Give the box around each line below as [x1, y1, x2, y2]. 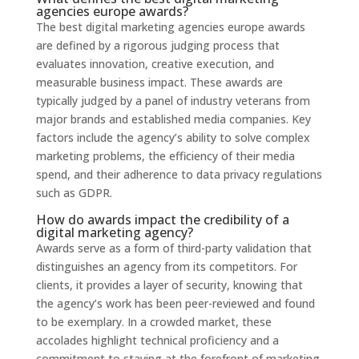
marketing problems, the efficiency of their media [35, 147, 295, 163]
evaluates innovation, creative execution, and [35, 55, 274, 71]
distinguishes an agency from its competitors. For [35, 258, 297, 274]
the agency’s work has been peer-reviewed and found [35, 295, 315, 311]
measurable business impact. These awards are [35, 74, 283, 90]
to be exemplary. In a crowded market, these [35, 313, 272, 329]
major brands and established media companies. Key [35, 111, 311, 127]
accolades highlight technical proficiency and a [35, 332, 279, 348]
